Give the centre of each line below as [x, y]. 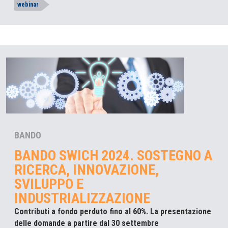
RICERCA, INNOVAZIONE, [87, 169]
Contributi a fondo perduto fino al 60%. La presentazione [113, 211]
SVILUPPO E [49, 184]
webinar [28, 5]
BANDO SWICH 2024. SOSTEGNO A [113, 155]
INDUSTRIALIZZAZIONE [82, 198]
